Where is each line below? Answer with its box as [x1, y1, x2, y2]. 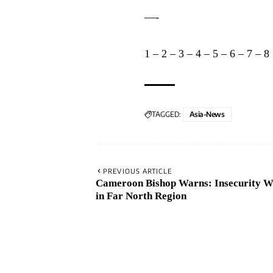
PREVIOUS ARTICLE [103, 167, 172, 175]
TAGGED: [152, 110, 181, 119]
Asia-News [190, 110, 225, 119]
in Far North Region [96, 190, 186, 202]
